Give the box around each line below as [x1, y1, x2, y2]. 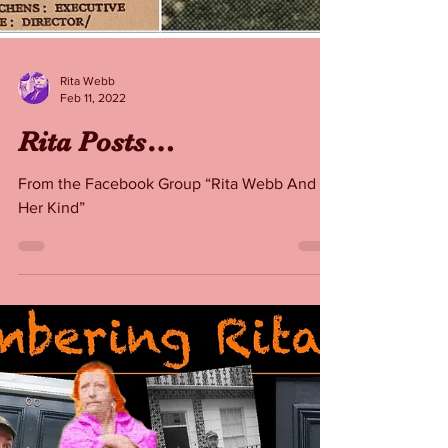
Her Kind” [18, 364, 85, 381]
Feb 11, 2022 [60, 255, 126, 270]
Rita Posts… [18, 291, 174, 323]
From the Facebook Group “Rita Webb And [18, 340, 316, 357]
